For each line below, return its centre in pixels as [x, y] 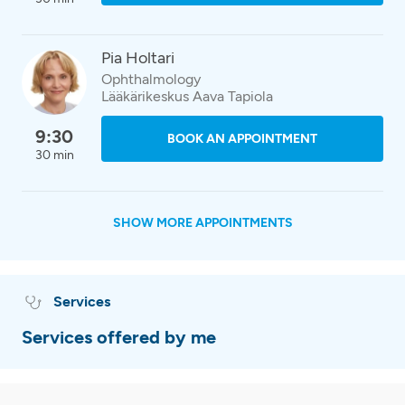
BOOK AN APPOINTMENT [242, 139]
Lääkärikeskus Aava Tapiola [187, 96]
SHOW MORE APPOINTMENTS [202, 223]
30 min [54, 155]
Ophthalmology [151, 79]
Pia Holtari [138, 58]
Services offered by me [119, 337]
